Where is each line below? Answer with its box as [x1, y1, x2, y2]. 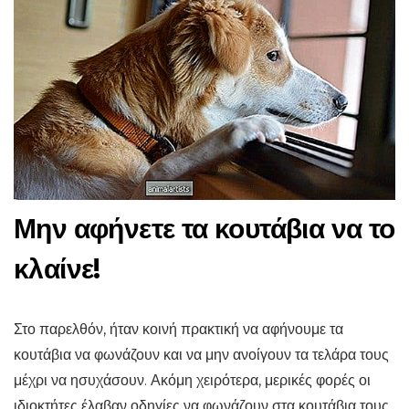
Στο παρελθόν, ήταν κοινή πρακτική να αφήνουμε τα [14, 320, 343, 339]
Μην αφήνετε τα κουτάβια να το [14, 212, 395, 246]
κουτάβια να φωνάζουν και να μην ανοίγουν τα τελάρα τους [14, 346, 389, 364]
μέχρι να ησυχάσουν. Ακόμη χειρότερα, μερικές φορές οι [14, 372, 371, 390]
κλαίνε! [14, 252, 100, 287]
